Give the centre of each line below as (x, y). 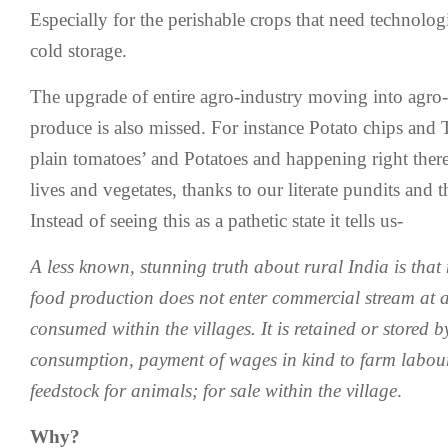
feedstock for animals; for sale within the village (213, 390)
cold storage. (78, 50)
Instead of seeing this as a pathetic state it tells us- (216, 220)
